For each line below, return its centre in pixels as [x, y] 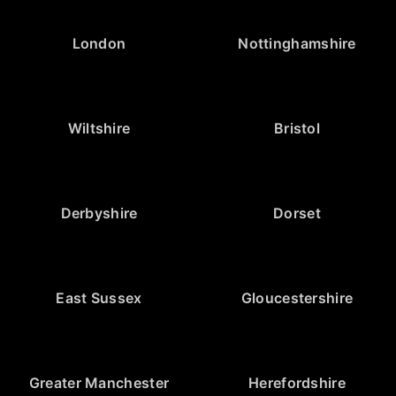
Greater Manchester [99, 383]
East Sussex [99, 298]
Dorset [297, 213]
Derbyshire [99, 213]
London [99, 44]
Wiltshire [99, 129]
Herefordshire [297, 383]
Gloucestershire [297, 298]
